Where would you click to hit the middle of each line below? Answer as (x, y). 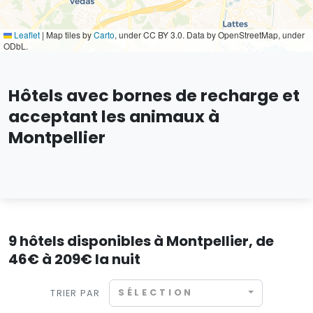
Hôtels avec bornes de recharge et (154, 95)
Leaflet (26, 35)
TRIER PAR (75, 293)
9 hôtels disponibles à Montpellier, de (141, 241)
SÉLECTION (156, 293)
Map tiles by (69, 35)
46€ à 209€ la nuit (74, 259)
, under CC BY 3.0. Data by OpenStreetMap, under (210, 35)
